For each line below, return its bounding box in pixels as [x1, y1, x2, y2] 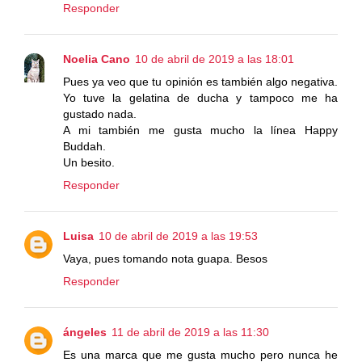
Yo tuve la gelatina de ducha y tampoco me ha [63, 91, 338, 105]
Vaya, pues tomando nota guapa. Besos [63, 252, 267, 266]
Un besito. [63, 156, 115, 170]
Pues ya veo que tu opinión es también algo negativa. [63, 75, 338, 89]
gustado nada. [63, 107, 137, 121]
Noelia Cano [63, 53, 130, 66]
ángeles [63, 326, 107, 339]
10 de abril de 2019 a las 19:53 [99, 229, 258, 243]
